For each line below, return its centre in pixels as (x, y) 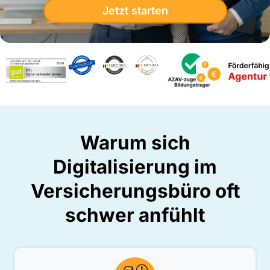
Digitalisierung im (135, 167)
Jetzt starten (135, 11)
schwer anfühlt (135, 215)
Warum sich (135, 143)
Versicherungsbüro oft (135, 191)
